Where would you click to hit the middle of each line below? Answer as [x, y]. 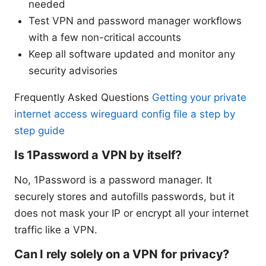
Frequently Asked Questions [83, 97]
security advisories [73, 70]
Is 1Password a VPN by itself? [98, 155]
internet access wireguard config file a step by [125, 114]
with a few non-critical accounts [105, 37]
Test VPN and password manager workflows [135, 20]
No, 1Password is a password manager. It [113, 180]
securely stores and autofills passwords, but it [124, 196]
